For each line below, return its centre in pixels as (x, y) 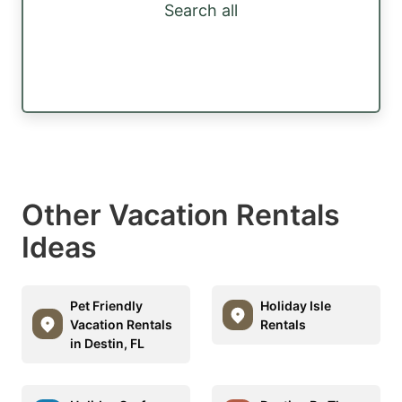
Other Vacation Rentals (181, 214)
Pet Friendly (106, 305)
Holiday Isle (296, 305)
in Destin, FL (107, 343)
